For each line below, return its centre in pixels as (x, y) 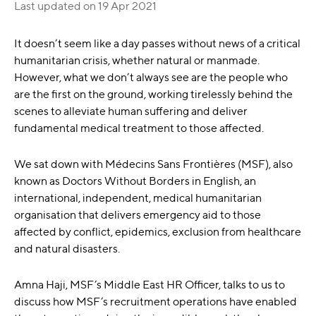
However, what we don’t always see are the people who (151, 77)
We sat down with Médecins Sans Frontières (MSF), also (153, 164)
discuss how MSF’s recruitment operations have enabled (156, 302)
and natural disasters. (67, 249)
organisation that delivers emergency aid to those (138, 215)
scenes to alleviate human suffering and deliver (131, 111)
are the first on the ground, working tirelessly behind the (153, 94)
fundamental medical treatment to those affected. (139, 128)
